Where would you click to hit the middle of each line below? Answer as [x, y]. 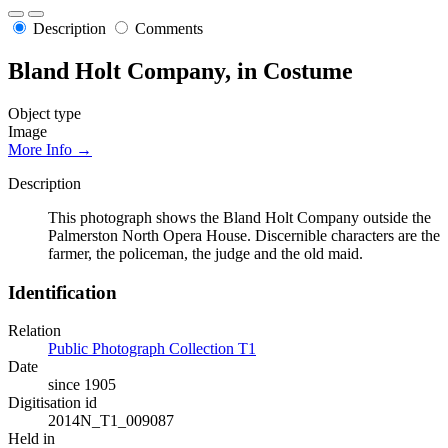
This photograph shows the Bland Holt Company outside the [239, 217]
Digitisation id [52, 403]
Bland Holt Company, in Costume [180, 71]
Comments [169, 29]
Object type [44, 113]
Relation [34, 331]
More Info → [50, 149]
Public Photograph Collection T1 [152, 349]
